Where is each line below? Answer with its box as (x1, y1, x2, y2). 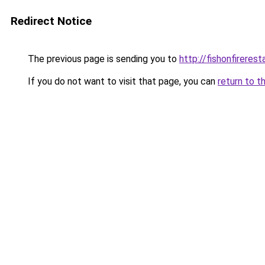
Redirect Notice (11, 14, 92, 28)
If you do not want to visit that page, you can (25, 76, 218, 87)
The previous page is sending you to (25, 53, 179, 64)
